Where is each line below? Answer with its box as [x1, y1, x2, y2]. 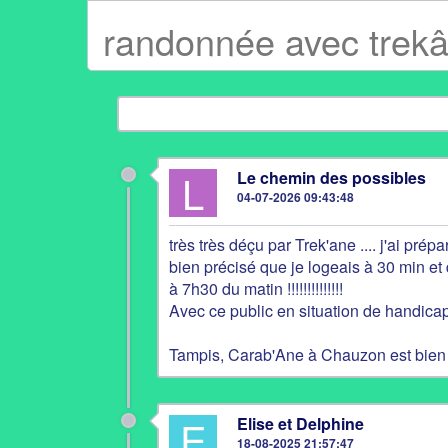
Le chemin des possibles [237, 166, 426, 189]
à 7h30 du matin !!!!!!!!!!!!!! [169, 277, 343, 300]
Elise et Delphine [237, 412, 364, 435]
